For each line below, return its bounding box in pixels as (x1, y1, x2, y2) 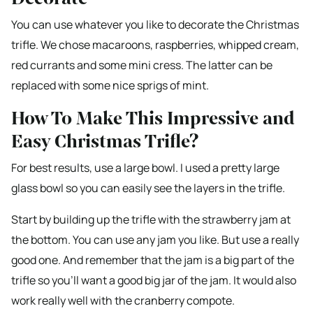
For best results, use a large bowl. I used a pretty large (11, 160, 279, 176)
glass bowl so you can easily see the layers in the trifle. (11, 180, 285, 196)
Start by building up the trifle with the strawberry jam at (11, 212, 291, 228)
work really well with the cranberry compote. (11, 293, 235, 309)
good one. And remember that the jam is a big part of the (11, 252, 294, 268)
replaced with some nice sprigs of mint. (11, 78, 209, 94)
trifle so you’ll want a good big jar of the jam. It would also (11, 272, 296, 289)
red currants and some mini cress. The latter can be (11, 57, 272, 73)
